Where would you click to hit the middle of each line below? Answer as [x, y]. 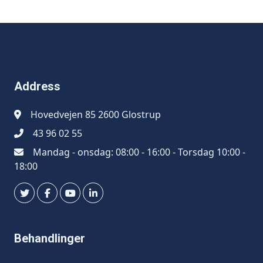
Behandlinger [50, 238]
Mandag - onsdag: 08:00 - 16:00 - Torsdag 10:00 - [139, 152]
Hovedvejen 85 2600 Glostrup [96, 114]
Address [37, 86]
